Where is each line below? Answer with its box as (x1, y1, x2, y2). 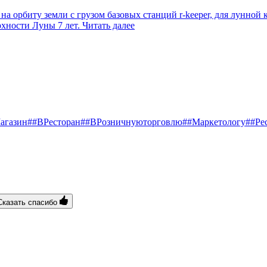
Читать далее (82, 20, 135, 30)
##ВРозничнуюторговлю (80, 116, 182, 127)
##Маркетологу (182, 116, 246, 127)
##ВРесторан (27, 116, 80, 127)
